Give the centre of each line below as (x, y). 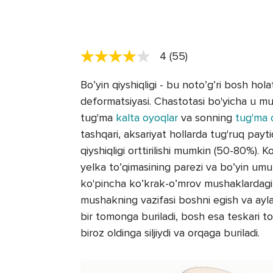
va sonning (207, 117)
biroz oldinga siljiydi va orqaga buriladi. (170, 232)
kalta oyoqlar (147, 117)
